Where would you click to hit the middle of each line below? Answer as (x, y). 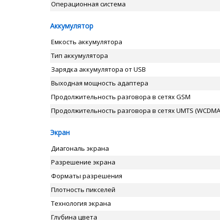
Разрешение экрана (83, 162)
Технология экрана (81, 203)
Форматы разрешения (87, 176)
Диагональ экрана (80, 148)
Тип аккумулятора (80, 55)
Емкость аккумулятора (87, 42)
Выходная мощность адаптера (100, 83)
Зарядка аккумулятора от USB (98, 69)
